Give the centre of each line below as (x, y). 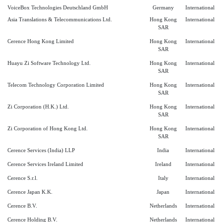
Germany (163, 8)
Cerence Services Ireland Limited (45, 165)
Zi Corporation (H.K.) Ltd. (38, 107)
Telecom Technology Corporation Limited (56, 85)
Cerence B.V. (22, 206)
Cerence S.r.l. (23, 178)
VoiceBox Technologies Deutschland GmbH (58, 8)
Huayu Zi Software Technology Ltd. (49, 63)
